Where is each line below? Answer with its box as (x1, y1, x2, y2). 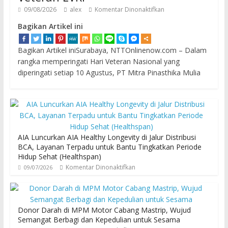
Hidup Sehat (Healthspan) (17, 151, 101, 161)
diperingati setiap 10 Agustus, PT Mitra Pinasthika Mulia (17, 67, 201, 77)
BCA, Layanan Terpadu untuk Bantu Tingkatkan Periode (17, 141, 202, 152)
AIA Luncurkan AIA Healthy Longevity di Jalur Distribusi (17, 132, 196, 142)
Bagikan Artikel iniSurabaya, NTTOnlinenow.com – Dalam (17, 45, 207, 55)
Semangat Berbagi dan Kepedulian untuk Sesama (17, 214, 180, 224)
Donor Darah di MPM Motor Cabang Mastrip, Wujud (17, 205, 191, 215)
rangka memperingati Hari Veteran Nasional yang (17, 56, 180, 66)
